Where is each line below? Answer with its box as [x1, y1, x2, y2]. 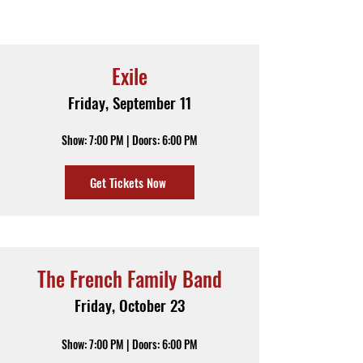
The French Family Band [37, 263, 222, 293]
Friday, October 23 [75, 293, 185, 316]
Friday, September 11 [68, 91, 191, 113]
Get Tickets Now [90, 173, 166, 191]
